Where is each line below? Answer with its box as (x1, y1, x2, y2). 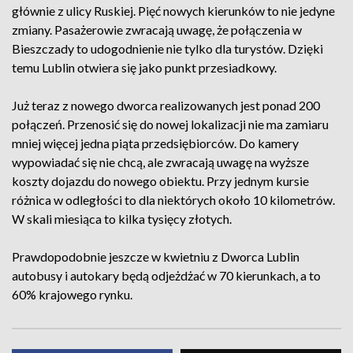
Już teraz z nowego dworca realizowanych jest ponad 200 (12, 98, 320, 113)
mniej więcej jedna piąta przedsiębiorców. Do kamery (12, 136, 299, 150)
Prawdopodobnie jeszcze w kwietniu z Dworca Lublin (12, 249, 299, 264)
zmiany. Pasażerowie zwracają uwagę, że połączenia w (12, 22, 302, 37)
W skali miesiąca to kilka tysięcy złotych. (12, 211, 232, 226)
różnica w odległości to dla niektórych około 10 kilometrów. (12, 192, 335, 207)
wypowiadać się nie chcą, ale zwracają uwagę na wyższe (12, 154, 309, 169)
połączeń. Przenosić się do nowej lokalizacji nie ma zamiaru (12, 117, 329, 132)
